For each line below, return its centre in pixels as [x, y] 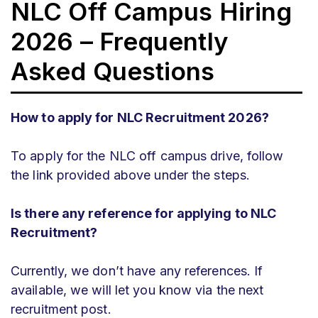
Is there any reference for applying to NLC [144, 214]
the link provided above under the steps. [131, 175]
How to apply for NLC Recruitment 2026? [140, 118]
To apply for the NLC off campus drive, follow [147, 156]
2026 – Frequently [120, 42]
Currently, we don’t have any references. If [137, 271]
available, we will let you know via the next [137, 290]
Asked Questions [113, 71]
